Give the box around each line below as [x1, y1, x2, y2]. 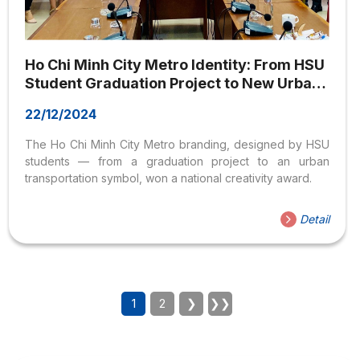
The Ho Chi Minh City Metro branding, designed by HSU [24, 137, 329, 151]
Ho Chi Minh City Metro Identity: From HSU [24, 55, 325, 73]
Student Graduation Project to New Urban [24, 74, 321, 92]
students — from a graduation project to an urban [24, 153, 329, 168]
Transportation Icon [24, 92, 166, 110]
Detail [296, 211, 329, 226]
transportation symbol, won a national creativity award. [24, 170, 312, 185]
